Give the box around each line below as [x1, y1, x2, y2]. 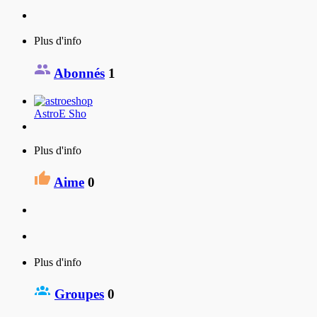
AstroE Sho [34, 107, 86, 120]
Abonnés [54, 65, 105, 81]
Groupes [54, 287, 104, 302]
